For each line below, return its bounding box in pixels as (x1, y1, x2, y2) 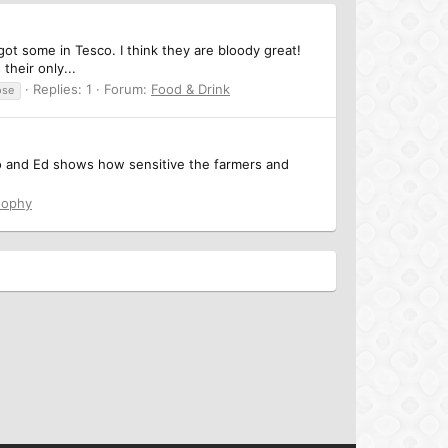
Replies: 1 (33, 80, 92, 97)
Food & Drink (151, 80, 230, 97)
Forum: (104, 80, 151, 97)
